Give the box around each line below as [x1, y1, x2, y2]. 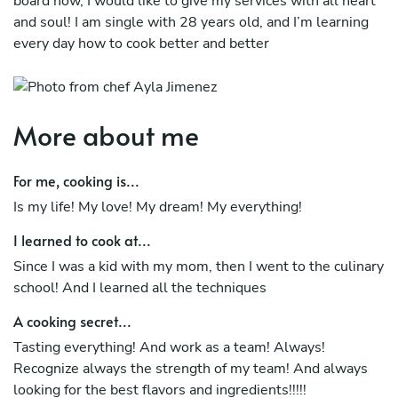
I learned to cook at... [13, 229, 151, 250]
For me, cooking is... [13, 170, 139, 190]
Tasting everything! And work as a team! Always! [13, 337, 325, 357]
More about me [13, 115, 199, 153]
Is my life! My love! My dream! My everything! [13, 196, 302, 217]
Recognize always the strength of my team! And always [13, 358, 368, 378]
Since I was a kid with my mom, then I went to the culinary [13, 256, 384, 276]
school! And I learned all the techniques [13, 277, 267, 298]
